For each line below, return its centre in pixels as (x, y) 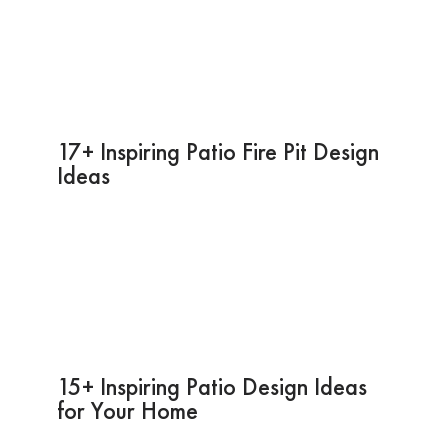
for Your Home (127, 410)
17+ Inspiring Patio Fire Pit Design (217, 151)
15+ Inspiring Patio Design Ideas (211, 386)
